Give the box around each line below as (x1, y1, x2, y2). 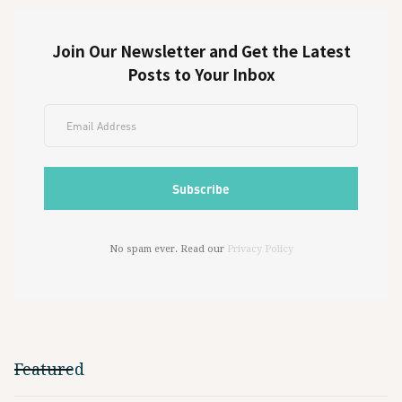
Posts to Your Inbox (127, 63, 275, 85)
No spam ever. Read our (109, 243, 227, 255)
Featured (14, 360, 84, 379)
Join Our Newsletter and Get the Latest (51, 39, 351, 62)
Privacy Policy (226, 243, 293, 255)
